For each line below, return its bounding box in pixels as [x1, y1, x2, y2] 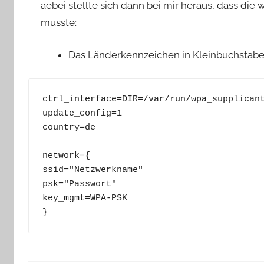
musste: [41, 16, 77, 29]
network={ [42, 150, 90, 161]
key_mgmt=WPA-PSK [42, 193, 127, 203]
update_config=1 [42, 108, 122, 118]
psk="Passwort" [42, 179, 117, 189]
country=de [42, 122, 95, 133]
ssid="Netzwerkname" [42, 164, 143, 175]
